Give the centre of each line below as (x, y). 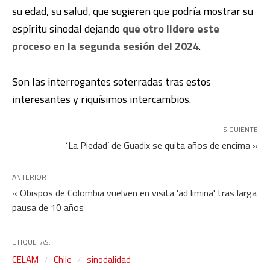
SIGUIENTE (240, 129)
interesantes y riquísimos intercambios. (102, 99)
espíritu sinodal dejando (67, 29)
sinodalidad (109, 259)
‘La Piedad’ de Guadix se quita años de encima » (162, 145)
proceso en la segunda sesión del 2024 (105, 46)
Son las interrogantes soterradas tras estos (111, 82)
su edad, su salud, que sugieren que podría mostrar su (133, 11)
